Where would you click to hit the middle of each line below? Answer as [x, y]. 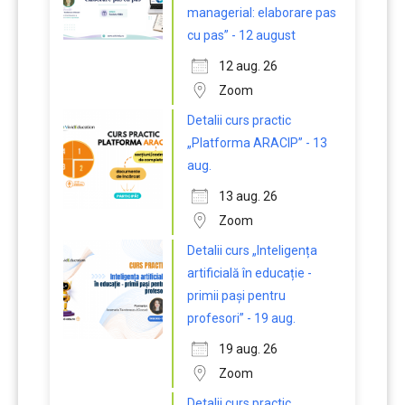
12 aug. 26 [248, 66]
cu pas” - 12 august [241, 35]
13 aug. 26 [248, 196]
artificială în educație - [250, 273]
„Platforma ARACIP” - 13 [257, 143]
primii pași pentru [236, 296]
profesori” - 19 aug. [241, 318]
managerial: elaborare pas [262, 13]
